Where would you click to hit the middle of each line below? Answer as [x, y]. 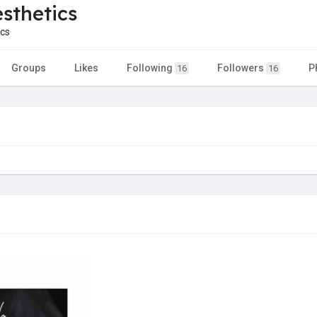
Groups [29, 68]
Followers [242, 68]
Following [151, 68]
